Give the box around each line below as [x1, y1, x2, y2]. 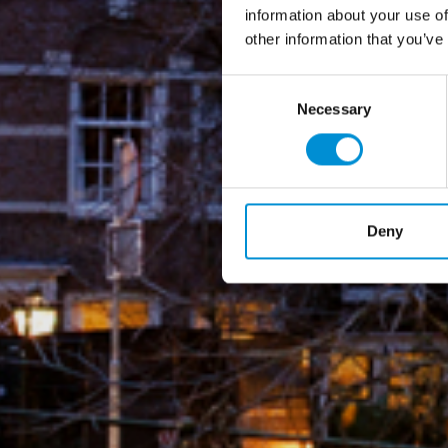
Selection [221, 101, 282, 119]
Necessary [297, 100, 371, 118]
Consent [221, 77, 277, 95]
